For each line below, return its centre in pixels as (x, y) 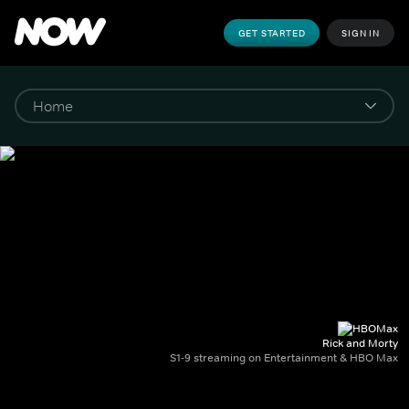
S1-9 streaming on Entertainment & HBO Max (284, 358)
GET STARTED (272, 33)
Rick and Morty (360, 343)
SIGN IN (361, 33)
